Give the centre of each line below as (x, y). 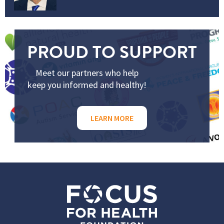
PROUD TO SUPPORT (112, 52)
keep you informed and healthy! (87, 84)
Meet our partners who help (87, 72)
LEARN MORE (112, 118)
